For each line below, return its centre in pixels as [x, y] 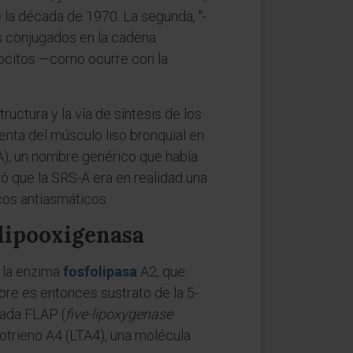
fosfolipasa [100, 271]
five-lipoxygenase [119, 314]
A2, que [161, 271]
